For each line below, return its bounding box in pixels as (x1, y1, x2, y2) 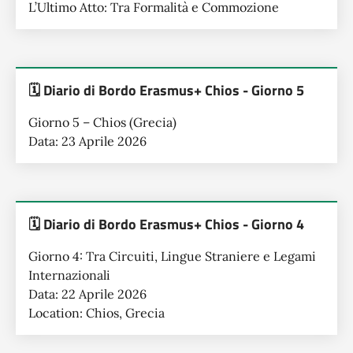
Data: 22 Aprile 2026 (28, 286, 147, 302)
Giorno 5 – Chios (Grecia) (28, 114, 176, 130)
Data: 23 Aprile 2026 (28, 133, 147, 149)
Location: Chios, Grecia (28, 305, 165, 321)
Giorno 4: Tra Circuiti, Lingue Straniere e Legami (28, 248, 316, 264)
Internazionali (28, 267, 110, 283)
